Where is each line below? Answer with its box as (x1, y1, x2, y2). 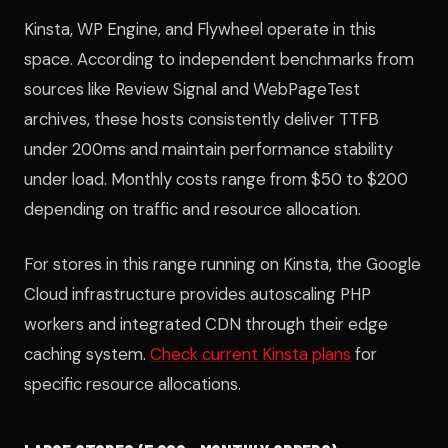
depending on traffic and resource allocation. (24, 198, 361, 221)
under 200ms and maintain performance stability (24, 138, 393, 161)
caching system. (24, 343, 150, 366)
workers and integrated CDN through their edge (24, 313, 388, 336)
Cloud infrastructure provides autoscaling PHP (24, 283, 371, 306)
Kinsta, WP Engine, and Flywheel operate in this (24, 18, 376, 41)
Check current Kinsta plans (150, 343, 351, 366)
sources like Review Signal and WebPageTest (24, 78, 360, 101)
